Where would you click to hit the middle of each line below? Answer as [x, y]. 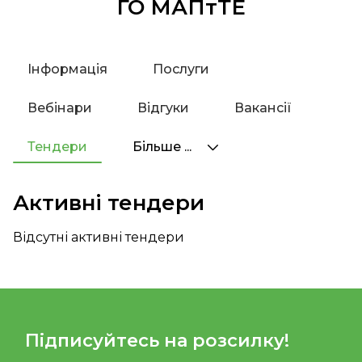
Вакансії [263, 108]
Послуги [181, 69]
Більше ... [164, 147]
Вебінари [60, 108]
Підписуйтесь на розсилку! [157, 341]
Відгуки [163, 108]
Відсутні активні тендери [99, 237]
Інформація [67, 69]
